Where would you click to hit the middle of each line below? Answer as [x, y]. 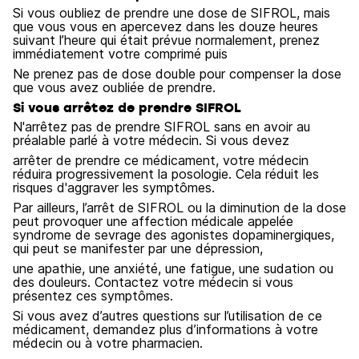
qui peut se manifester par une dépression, [138, 248]
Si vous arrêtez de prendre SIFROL [127, 107]
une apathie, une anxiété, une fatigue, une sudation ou [173, 268]
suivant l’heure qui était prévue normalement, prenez [166, 40]
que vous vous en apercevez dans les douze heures [165, 26]
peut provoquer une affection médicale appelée [153, 221]
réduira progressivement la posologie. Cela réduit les [166, 174]
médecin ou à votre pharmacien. [108, 343]
